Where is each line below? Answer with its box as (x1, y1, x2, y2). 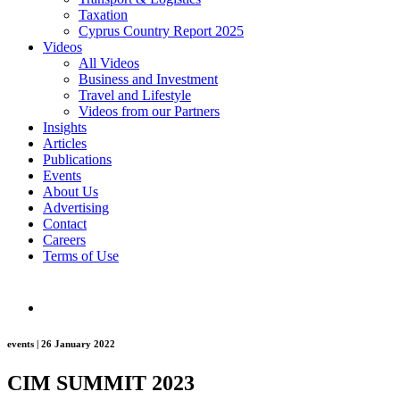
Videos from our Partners (79, 103, 220, 119)
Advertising (43, 199, 109, 215)
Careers (43, 231, 86, 247)
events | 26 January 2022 (7, 337, 115, 349)
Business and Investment (79, 71, 218, 87)
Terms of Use (43, 247, 119, 263)
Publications (43, 151, 112, 167)
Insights (43, 119, 87, 135)
